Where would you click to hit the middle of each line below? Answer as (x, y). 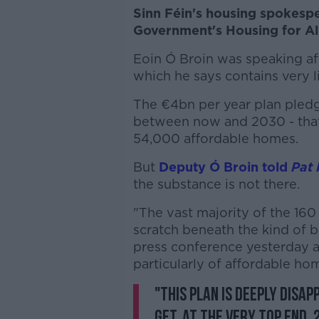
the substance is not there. (216, 184)
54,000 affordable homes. (215, 138)
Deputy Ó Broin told (221, 167)
